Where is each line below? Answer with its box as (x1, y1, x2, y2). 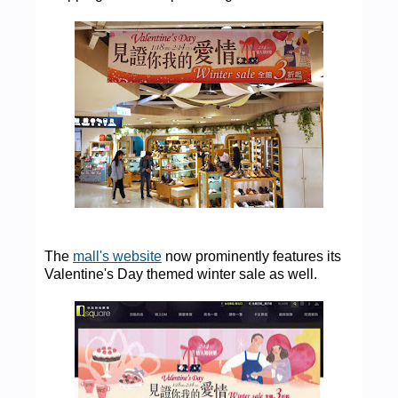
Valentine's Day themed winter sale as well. (44, 266, 317, 282)
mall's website (73, 248, 162, 264)
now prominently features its (162, 248, 341, 264)
